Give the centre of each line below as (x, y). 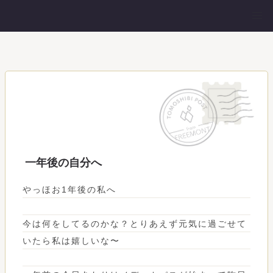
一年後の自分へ (63, 162)
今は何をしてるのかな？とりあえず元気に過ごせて (135, 223)
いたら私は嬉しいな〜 (71, 240)
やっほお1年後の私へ (69, 189)
